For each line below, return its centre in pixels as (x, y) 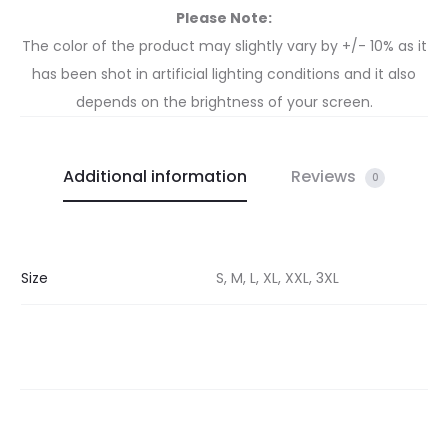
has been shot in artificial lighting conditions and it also (224, 74)
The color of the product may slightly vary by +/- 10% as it (224, 46)
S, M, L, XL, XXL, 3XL (277, 278)
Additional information (155, 177)
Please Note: (224, 18)
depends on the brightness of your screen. (224, 102)
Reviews (325, 177)
